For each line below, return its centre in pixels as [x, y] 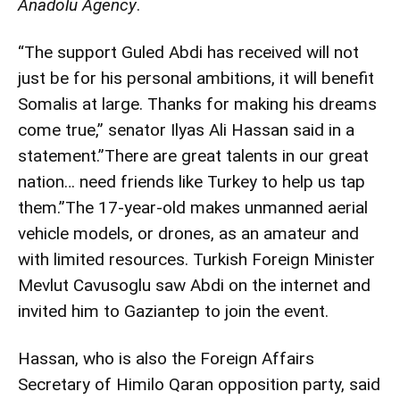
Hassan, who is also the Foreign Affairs [166, 358]
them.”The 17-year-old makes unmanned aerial [193, 207]
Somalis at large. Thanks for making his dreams [197, 104]
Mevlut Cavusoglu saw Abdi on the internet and [194, 285]
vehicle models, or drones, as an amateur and [188, 233]
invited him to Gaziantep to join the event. [173, 311]
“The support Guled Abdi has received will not [188, 52]
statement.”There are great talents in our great [193, 155]
